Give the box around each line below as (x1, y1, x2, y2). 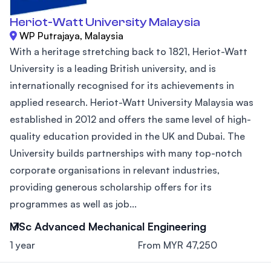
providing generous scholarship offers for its (10, 181, 212, 193)
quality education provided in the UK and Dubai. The (10, 130, 245, 142)
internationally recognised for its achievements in (10, 79, 234, 91)
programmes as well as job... (10, 198, 137, 210)
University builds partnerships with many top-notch (10, 147, 242, 159)
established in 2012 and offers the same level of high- (10, 113, 251, 125)
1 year (10, 239, 35, 251)
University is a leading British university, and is (10, 62, 216, 74)
